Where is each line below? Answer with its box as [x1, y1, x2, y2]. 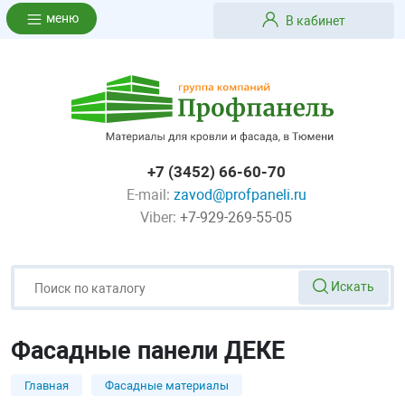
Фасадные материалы [105, 378, 229, 392]
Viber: [140, 208, 176, 226]
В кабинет [286, 13, 345, 28]
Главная [24, 378, 69, 392]
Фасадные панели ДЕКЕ [11, 335, 285, 365]
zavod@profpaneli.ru [173, 185, 306, 203]
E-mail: [126, 185, 170, 203]
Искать [328, 279, 374, 295]
